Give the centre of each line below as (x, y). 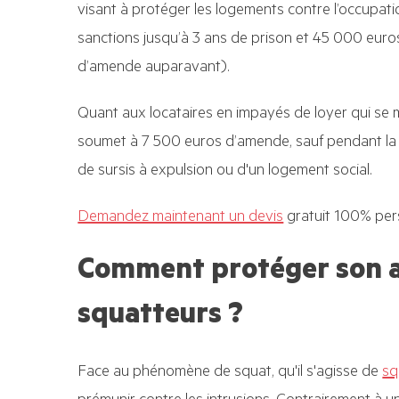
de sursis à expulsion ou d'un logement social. (225, 171)
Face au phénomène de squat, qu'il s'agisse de (228, 374)
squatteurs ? (161, 318)
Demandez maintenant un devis (181, 218)
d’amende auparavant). (154, 68)
